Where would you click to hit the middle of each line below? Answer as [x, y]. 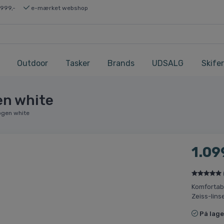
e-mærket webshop [59, 8]
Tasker [78, 63]
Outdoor [32, 63]
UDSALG [168, 63]
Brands [121, 63]
